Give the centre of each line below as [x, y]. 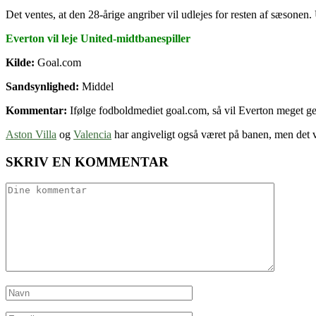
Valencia [92, 134]
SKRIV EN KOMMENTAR [87, 162]
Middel [96, 86]
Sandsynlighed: [42, 86]
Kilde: [20, 62]
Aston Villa [31, 134]
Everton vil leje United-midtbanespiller [98, 38]
